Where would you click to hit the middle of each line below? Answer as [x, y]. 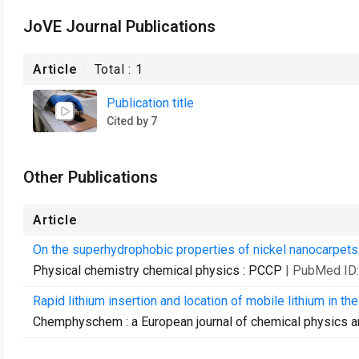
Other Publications [91, 177]
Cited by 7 [132, 121]
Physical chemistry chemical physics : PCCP [157, 270]
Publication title [150, 103]
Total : [115, 69]
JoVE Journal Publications [119, 26]
